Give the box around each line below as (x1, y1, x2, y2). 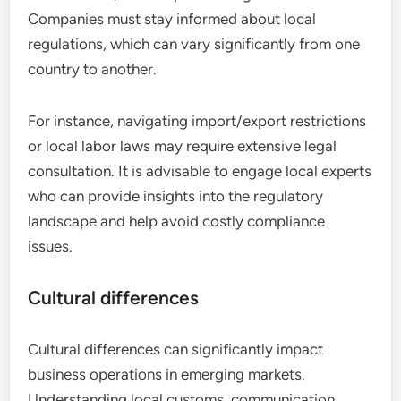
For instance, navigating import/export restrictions (28, 111, 367, 130)
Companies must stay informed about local (28, 9, 317, 28)
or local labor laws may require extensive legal (28, 136, 337, 155)
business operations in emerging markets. (28, 364, 306, 383)
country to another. (28, 59, 158, 78)
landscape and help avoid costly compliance (28, 211, 326, 230)
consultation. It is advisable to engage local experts (28, 161, 372, 180)
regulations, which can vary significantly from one (28, 34, 361, 53)
